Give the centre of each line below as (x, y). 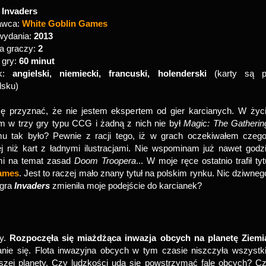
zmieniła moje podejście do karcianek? (127, 186)
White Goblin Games (65, 23)
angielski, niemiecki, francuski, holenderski (110, 73)
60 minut (37, 61)
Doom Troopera (105, 161)
